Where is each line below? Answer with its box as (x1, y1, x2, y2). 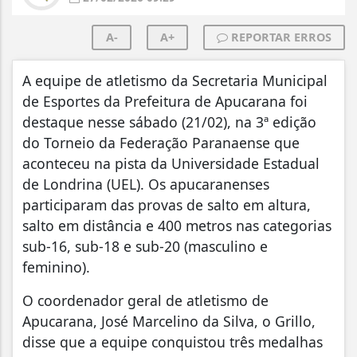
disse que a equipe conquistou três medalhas (22, 332, 323, 352)
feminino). (22, 257, 90, 277)
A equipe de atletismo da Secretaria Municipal (22, 71, 328, 91)
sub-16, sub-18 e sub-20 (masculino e (22, 237, 268, 257)
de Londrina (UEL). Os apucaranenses (22, 175, 269, 194)
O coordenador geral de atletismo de (22, 291, 269, 311)
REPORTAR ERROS (228, 29, 331, 45)
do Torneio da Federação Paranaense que (22, 133, 300, 153)
